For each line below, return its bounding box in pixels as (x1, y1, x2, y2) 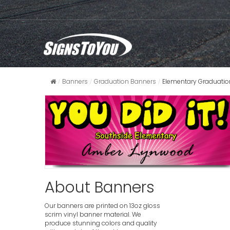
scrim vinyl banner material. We (45, 210, 141, 219)
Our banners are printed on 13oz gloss (45, 201, 160, 210)
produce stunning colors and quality (45, 219, 157, 228)
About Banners (45, 177, 155, 199)
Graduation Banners (94, 77, 156, 86)
